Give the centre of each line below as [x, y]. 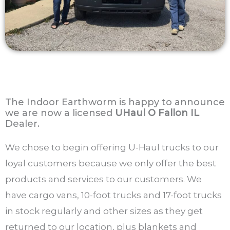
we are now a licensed [60, 113]
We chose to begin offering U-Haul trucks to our [112, 147]
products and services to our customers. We [103, 179]
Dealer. [22, 124]
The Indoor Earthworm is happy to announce [115, 102]
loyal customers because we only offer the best [111, 163]
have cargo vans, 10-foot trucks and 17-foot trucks [113, 195]
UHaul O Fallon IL [157, 113]
